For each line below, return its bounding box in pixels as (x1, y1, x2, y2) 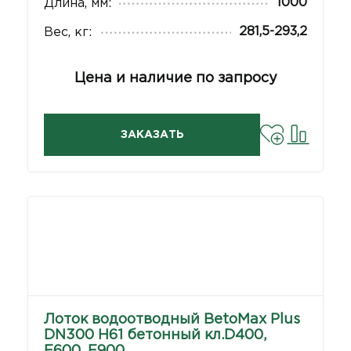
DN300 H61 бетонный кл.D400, (44, 329, 266, 342)
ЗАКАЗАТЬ (120, 130, 184, 139)
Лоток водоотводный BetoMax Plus (44, 313, 300, 326)
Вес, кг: (44, 27, 92, 38)
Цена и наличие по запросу (74, 72, 277, 85)
